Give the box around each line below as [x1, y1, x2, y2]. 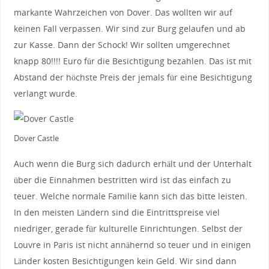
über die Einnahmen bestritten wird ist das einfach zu [13, 174, 231, 186]
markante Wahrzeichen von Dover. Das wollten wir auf [13, 7, 232, 19]
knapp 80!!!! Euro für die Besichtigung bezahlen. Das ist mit [13, 55, 252, 67]
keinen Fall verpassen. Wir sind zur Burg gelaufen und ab [13, 23, 246, 35]
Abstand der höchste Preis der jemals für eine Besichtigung [13, 71, 252, 83]
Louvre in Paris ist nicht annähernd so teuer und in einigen [13, 238, 251, 250]
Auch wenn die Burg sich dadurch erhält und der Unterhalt [13, 157, 252, 169]
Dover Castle [13, 133, 59, 144]
